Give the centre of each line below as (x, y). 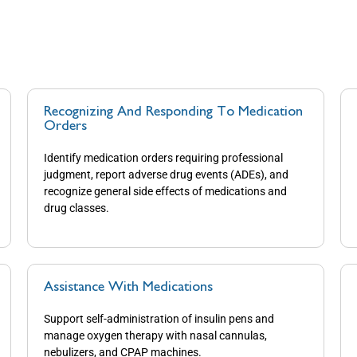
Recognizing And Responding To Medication (174, 113)
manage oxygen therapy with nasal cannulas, (156, 335)
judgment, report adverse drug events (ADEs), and (167, 175)
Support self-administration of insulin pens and (159, 318)
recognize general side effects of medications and (166, 192)
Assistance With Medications (131, 287)
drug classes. (78, 208)
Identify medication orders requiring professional (164, 158)
